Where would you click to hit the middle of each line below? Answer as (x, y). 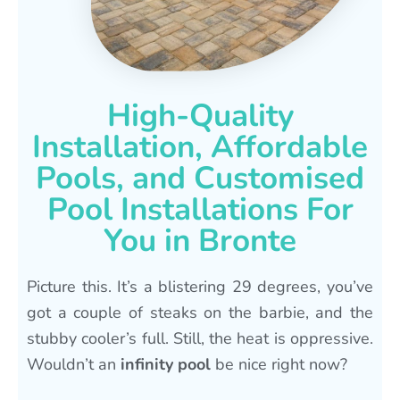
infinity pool (166, 364)
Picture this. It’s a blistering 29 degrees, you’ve (200, 286)
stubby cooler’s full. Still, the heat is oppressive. (200, 338)
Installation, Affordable (200, 146)
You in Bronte (200, 240)
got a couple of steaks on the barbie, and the (200, 312)
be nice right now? (279, 364)
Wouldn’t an (74, 364)
